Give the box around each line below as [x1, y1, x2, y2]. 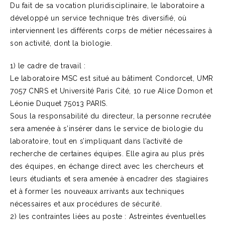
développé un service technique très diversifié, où [10, 14, 187, 22]
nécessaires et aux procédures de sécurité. [10, 200, 162, 208]
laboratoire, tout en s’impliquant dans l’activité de [10, 137, 183, 145]
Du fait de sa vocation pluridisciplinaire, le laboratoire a [10, 2, 205, 10]
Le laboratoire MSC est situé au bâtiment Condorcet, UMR [10, 74, 214, 82]
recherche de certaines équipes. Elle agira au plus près [10, 150, 205, 158]
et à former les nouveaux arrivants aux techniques [10, 187, 185, 195]
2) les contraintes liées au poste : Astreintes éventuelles [10, 212, 206, 220]
